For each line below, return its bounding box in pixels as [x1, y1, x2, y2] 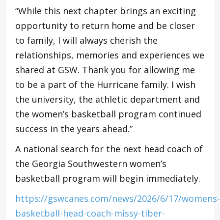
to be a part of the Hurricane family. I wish [15, 79, 195, 91]
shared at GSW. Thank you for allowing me [15, 64, 195, 76]
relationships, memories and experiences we [15, 49, 204, 61]
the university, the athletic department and [15, 93, 200, 106]
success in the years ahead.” [15, 123, 133, 135]
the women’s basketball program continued [15, 108, 201, 120]
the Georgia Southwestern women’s [15, 158, 166, 170]
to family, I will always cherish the [15, 34, 158, 47]
